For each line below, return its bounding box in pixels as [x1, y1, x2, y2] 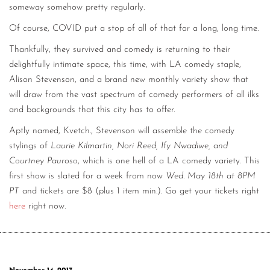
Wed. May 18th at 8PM [166, 171, 256, 181]
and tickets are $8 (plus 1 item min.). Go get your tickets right [19, 186, 259, 196]
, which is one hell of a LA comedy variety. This [78, 156, 260, 166]
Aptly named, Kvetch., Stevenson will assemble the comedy [9, 126, 234, 136]
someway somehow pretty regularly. [9, 2, 145, 12]
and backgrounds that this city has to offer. [9, 105, 175, 115]
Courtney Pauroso [9, 156, 78, 166]
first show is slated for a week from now [9, 171, 166, 181]
